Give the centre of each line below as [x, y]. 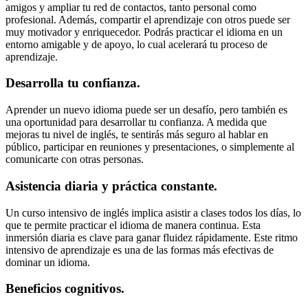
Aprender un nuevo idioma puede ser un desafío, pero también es [146, 110]
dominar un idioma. [48, 262]
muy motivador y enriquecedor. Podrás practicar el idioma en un [144, 32]
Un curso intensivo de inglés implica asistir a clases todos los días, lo [153, 212]
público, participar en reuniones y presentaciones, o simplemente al [150, 147]
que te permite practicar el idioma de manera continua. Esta [133, 225]
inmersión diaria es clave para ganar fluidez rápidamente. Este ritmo [152, 237]
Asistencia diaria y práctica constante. [111, 186]
